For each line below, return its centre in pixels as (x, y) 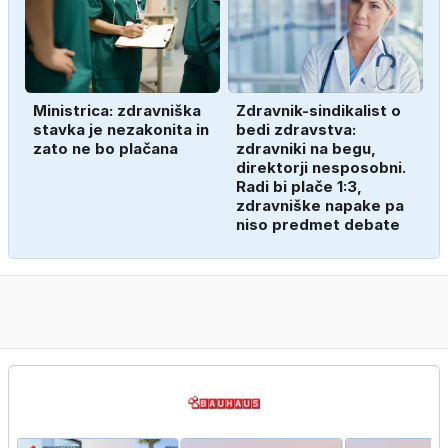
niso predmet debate (318, 225)
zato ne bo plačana (105, 149)
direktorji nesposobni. (321, 168)
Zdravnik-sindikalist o (318, 111)
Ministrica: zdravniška (117, 111)
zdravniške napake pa (320, 206)
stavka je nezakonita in (121, 130)
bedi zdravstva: (296, 130)
